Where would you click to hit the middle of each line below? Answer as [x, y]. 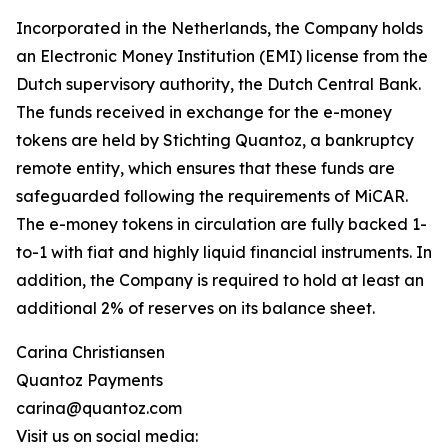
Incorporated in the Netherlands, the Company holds [219, 28]
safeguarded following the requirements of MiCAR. [212, 196]
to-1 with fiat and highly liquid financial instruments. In [224, 252]
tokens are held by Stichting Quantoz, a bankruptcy [215, 140]
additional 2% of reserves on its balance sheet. [195, 308]
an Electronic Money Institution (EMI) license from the [222, 56]
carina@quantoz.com [99, 408]
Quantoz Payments [89, 380]
